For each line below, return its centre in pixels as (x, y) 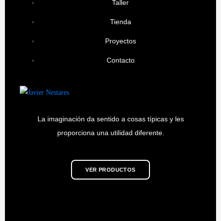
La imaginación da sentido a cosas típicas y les (110, 119)
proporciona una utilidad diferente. (110, 133)
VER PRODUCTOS (110, 169)
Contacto (120, 60)
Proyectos (120, 41)
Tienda (120, 22)
